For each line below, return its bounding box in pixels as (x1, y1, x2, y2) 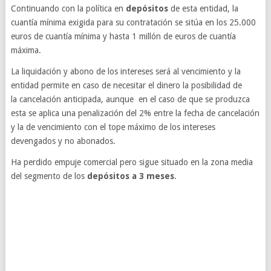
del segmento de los (10, 171, 87, 181)
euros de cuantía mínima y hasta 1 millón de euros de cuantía (10, 31, 236, 41)
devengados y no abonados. (10, 136, 116, 146)
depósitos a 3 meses (87, 171, 174, 181)
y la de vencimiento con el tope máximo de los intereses (10, 122, 215, 132)
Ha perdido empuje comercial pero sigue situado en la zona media (10, 157, 253, 167)
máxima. (10, 45, 41, 55)
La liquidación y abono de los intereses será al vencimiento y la (10, 67, 241, 76)
